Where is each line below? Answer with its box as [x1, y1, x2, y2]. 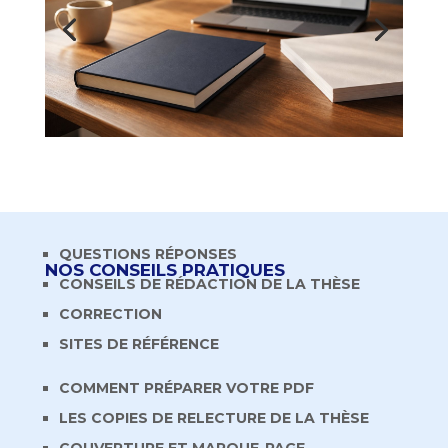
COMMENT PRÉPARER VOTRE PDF [58, 379, 314, 398]
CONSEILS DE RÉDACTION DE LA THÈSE [58, 275, 360, 294]
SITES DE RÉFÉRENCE [58, 335, 219, 354]
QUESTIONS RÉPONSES [58, 245, 237, 264]
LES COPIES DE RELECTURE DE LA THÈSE [58, 409, 369, 428]
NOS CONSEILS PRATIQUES [44, 260, 285, 281]
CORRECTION [58, 305, 162, 324]
